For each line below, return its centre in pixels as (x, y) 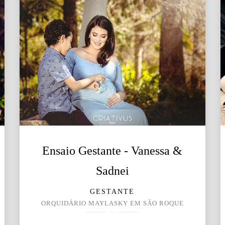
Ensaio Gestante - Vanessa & (113, 150)
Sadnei (112, 171)
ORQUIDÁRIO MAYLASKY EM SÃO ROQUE (112, 203)
